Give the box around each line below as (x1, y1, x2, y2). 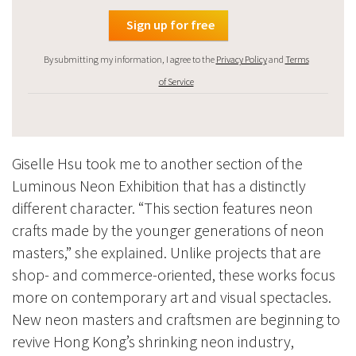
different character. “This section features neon (12, 198, 313, 219)
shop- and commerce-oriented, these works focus (12, 265, 335, 285)
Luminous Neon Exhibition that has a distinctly (12, 176, 306, 196)
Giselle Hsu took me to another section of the (12, 153, 303, 174)
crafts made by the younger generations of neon (12, 220, 324, 241)
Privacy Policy (215, 53, 267, 66)
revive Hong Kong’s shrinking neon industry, (12, 331, 294, 352)
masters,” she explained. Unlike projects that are (12, 242, 321, 263)
